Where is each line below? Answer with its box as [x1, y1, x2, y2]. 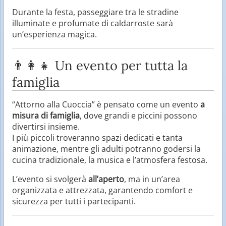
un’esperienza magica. [12, 28, 97, 40]
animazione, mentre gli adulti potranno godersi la [12, 143, 201, 154]
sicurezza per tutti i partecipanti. [12, 195, 136, 207]
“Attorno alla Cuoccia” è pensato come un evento [12, 98, 200, 110]
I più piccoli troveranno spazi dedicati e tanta [12, 132, 183, 143]
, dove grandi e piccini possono [80, 109, 197, 121]
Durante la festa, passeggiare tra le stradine [12, 6, 179, 18]
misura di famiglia [12, 109, 80, 121]
